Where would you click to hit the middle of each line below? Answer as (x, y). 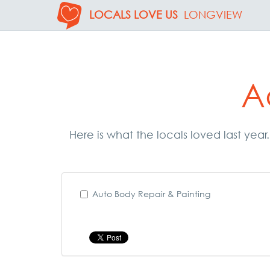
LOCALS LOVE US (133, 15)
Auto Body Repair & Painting (151, 194)
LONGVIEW (213, 15)
